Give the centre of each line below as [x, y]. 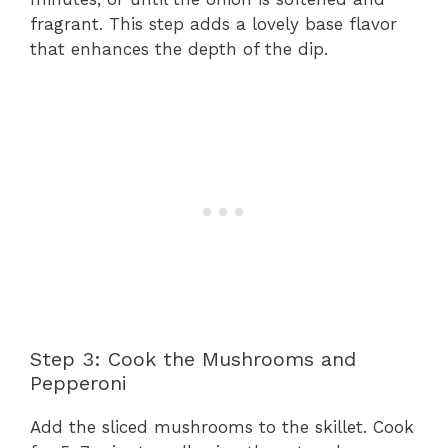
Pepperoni [78, 383]
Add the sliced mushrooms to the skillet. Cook [222, 427]
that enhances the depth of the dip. [179, 48]
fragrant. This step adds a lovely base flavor [213, 23]
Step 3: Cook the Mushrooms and [193, 359]
